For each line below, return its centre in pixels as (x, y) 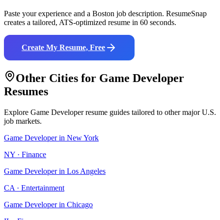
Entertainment (43, 188)
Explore (17, 112)
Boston (103, 14)
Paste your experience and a (48, 14)
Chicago (80, 205)
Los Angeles (86, 171)
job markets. (23, 121)
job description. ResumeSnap (161, 14)
